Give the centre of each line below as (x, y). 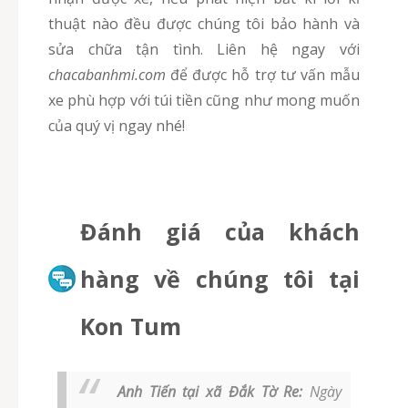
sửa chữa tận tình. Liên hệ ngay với (204, 50)
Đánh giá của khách (220, 232)
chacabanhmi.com (110, 75)
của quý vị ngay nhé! (117, 126)
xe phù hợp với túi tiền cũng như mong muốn (204, 101)
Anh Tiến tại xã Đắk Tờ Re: (210, 392)
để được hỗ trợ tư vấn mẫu (265, 75)
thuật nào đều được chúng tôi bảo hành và (204, 24)
